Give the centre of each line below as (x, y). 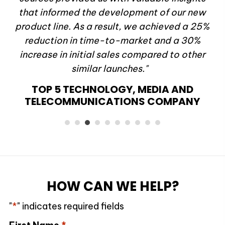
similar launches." (112, 69)
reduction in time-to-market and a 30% (112, 41)
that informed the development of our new (113, 13)
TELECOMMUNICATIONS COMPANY (113, 102)
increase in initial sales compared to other (112, 55)
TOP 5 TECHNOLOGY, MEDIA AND (112, 90)
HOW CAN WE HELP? (113, 187)
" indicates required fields (70, 206)
